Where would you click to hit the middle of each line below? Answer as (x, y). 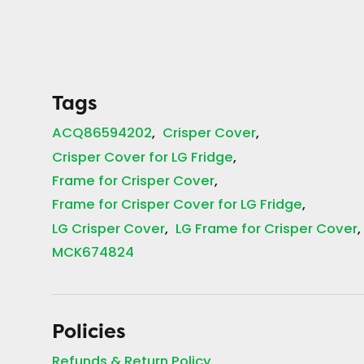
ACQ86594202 (102, 134)
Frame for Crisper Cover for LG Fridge (177, 206)
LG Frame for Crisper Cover (267, 230)
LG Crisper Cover (108, 230)
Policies (89, 331)
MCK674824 (93, 253)
